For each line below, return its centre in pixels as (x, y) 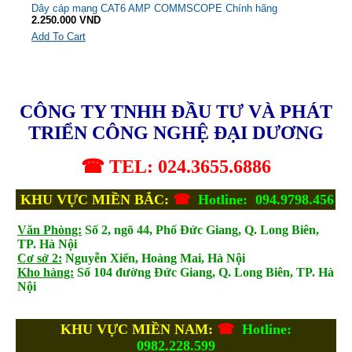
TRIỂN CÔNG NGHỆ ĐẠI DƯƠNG (176, 133)
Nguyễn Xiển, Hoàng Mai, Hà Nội (154, 258)
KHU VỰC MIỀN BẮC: (97, 200)
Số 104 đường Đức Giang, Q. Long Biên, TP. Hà (204, 273)
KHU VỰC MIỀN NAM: (136, 330)
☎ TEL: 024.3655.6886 (176, 167)
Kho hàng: (46, 273)
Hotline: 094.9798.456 (264, 200)
